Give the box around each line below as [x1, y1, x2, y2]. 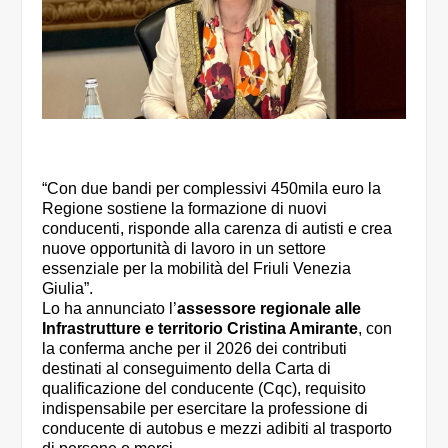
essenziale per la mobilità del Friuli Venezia [42, 260, 352, 278]
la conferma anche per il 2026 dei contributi [42, 340, 348, 358]
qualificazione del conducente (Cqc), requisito [42, 380, 367, 398]
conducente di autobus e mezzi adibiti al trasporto [42, 420, 393, 438]
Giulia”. [42, 280, 94, 298]
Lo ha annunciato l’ [42, 300, 178, 318]
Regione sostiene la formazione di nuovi [42, 200, 328, 218]
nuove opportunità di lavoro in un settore [42, 240, 327, 258]
